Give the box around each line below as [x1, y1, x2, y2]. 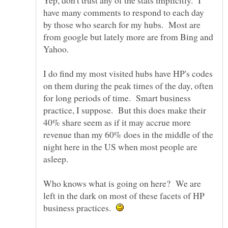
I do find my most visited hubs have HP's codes [43, 67, 213, 80]
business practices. [43, 202, 116, 214]
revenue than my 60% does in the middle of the [43, 128, 213, 141]
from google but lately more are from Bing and [43, 31, 213, 43]
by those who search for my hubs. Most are [43, 18, 201, 31]
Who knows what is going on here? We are [43, 177, 201, 190]
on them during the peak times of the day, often [43, 79, 213, 92]
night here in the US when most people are [43, 140, 197, 153]
